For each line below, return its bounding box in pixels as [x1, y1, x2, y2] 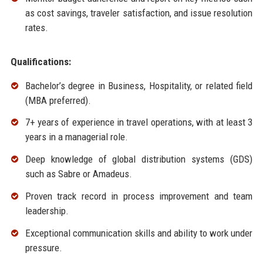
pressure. [25, 241, 62, 254]
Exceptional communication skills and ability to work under [25, 227, 253, 239]
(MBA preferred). [25, 94, 91, 106]
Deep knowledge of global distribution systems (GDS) [25, 153, 253, 166]
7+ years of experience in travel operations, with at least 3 [25, 116, 253, 129]
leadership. [25, 205, 69, 217]
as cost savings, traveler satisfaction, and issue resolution [25, 6, 253, 19]
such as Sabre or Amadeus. [25, 168, 132, 180]
